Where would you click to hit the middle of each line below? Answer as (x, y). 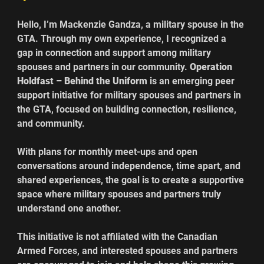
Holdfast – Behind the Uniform (84, 81)
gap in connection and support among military (115, 52)
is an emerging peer (194, 81)
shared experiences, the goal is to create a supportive (132, 180)
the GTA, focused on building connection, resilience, (128, 109)
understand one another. (71, 208)
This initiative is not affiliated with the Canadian (119, 236)
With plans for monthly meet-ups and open (109, 151)
